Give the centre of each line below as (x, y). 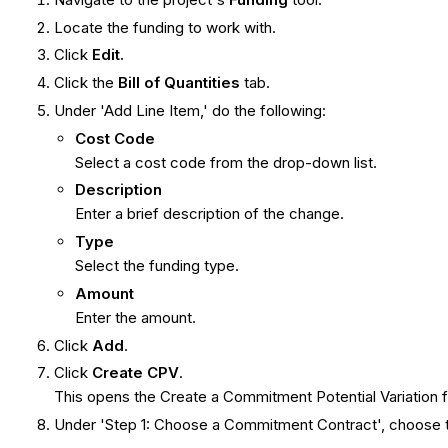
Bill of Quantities (179, 83)
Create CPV (136, 373)
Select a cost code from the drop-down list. (228, 162)
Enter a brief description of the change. (212, 214)
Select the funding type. (159, 266)
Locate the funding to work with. (167, 27)
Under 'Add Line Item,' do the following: (190, 110)
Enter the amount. (138, 317)
